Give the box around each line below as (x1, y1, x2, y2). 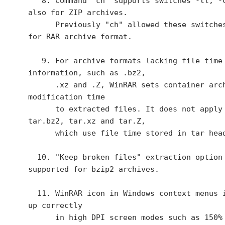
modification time (28, 92, 105, 101)
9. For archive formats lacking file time (28, 56, 42, 65)
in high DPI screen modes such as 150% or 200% (28, 213, 55, 222)
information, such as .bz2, (28, 68, 146, 77)
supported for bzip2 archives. (28, 165, 159, 174)
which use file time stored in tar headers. (28, 129, 55, 138)
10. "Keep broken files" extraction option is (28, 153, 37, 162)
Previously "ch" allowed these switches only (28, 20, 55, 29)
